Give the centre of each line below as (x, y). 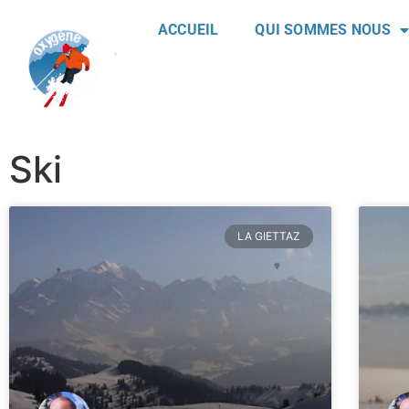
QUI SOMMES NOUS (323, 30)
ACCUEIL (189, 30)
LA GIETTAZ (268, 236)
